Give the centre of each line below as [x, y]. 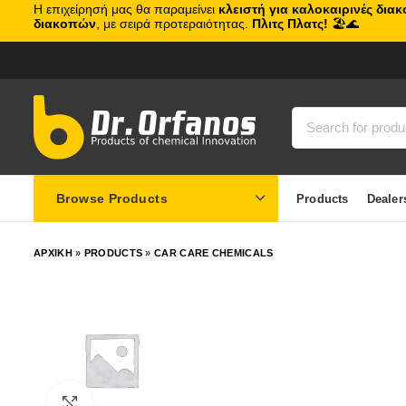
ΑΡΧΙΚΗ [53, 253]
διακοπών [65, 24]
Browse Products [112, 198]
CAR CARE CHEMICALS [214, 253]
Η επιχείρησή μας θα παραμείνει [126, 9]
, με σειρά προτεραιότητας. [174, 24]
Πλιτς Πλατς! [290, 24]
